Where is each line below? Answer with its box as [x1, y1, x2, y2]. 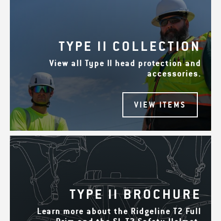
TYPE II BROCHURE [70, 186, 201, 203]
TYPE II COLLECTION [59, 38, 201, 55]
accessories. [147, 69, 201, 79]
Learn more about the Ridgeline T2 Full [37, 207, 201, 217]
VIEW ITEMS [134, 100, 186, 110]
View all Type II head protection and [49, 59, 201, 69]
